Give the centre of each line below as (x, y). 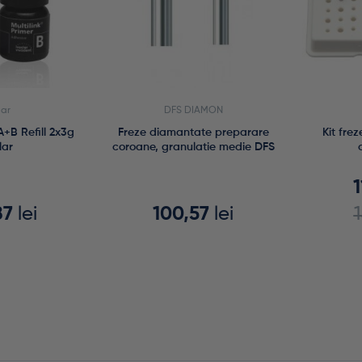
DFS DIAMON (193, 111)
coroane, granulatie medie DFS (193, 147)
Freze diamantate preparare (193, 133)
